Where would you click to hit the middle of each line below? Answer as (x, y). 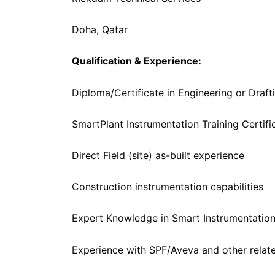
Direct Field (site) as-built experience (158, 155)
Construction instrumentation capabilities (168, 187)
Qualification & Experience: (137, 61)
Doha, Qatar (100, 30)
